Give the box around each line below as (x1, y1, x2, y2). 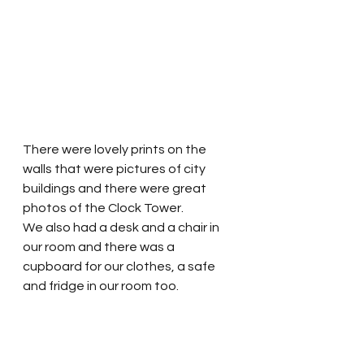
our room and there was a (23, 240, 177, 254)
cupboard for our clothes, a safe (23, 260, 218, 274)
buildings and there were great (23, 182, 209, 196)
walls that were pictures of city (23, 162, 208, 176)
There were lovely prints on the (23, 143, 209, 157)
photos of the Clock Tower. (23, 201, 188, 215)
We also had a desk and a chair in (23, 221, 222, 235)
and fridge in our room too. (23, 279, 181, 293)
